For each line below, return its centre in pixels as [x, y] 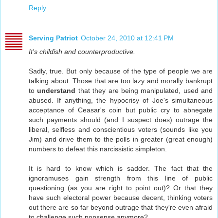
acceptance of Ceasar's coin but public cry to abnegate [121, 110]
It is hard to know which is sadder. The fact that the [121, 168]
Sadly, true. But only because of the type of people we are [121, 71]
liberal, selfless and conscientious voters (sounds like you [121, 129]
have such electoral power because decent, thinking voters [121, 197]
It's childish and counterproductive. [82, 51]
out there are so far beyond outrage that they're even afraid [121, 207]
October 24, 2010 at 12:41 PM [127, 38]
